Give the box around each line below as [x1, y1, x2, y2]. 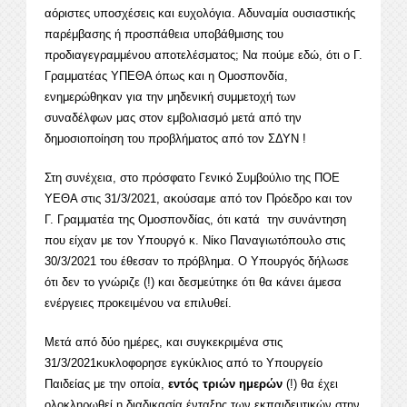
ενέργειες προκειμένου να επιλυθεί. [45, 296, 232, 311]
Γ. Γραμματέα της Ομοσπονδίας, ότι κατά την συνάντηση [45, 213, 346, 227]
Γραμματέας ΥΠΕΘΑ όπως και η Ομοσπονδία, [45, 69, 288, 84]
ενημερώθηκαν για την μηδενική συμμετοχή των [45, 90, 296, 104]
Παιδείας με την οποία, [45, 377, 168, 392]
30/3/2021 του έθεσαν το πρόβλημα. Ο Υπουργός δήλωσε [45, 254, 349, 269]
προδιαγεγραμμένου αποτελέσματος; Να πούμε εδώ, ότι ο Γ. [45, 48, 362, 63]
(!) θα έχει [286, 377, 338, 392]
